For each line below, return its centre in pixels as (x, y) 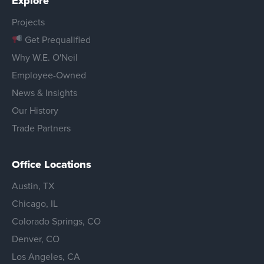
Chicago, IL (35, 203)
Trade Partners (41, 128)
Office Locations (52, 164)
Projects (28, 22)
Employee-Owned (49, 75)
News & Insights (44, 93)
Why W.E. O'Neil (45, 57)
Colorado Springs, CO (56, 221)
